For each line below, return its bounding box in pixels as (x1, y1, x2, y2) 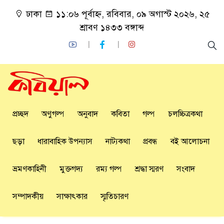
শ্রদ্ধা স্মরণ (135, 164, 163, 174)
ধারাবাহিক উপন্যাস (37, 136, 92, 147)
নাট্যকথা (105, 136, 130, 147)
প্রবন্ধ (143, 136, 157, 147)
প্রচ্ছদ (12, 109, 28, 119)
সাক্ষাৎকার (56, 191, 87, 202)
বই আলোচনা (170, 136, 209, 147)
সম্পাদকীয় (12, 191, 43, 202)
